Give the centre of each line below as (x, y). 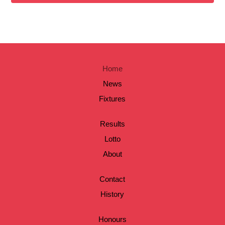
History (113, 194)
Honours (112, 219)
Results (112, 124)
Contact (113, 179)
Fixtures (113, 99)
